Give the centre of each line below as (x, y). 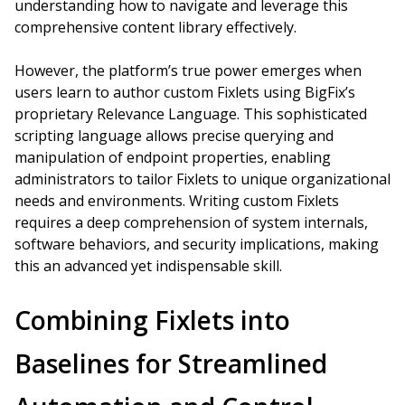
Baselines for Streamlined (171, 363)
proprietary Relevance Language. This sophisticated (191, 114)
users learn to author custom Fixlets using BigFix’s (185, 92)
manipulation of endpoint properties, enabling (173, 157)
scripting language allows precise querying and (174, 136)
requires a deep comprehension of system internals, (191, 222)
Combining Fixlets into (152, 320)
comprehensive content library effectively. (155, 27)
